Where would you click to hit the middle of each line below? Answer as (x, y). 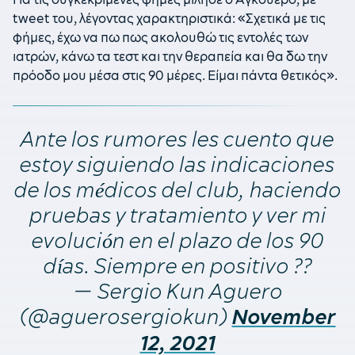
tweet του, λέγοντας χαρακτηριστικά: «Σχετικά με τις (169, 19)
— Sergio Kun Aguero (177, 291)
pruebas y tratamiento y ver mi (177, 215)
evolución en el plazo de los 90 (177, 240)
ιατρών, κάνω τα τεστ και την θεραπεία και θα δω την (170, 57)
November (284, 317)
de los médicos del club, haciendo (177, 190)
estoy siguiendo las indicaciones (177, 164)
